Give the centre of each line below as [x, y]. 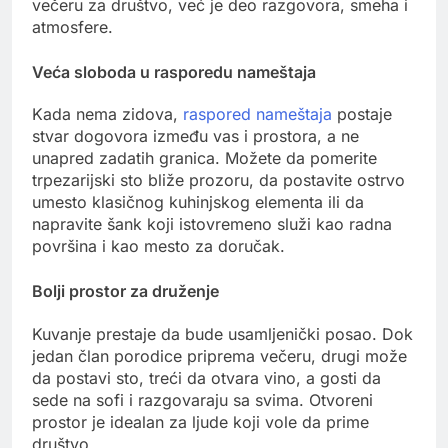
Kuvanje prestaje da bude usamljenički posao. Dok [222, 333]
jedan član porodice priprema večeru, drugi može [219, 355]
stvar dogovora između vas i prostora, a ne [195, 136]
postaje [362, 114]
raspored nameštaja [257, 114]
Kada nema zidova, [107, 114]
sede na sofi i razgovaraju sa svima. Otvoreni [202, 399]
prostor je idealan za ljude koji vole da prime [200, 421]
